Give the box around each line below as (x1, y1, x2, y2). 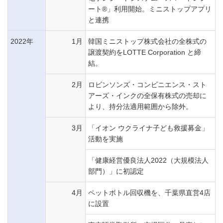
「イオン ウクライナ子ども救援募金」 (88, 124, 209, 132)
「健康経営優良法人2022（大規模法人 (88, 156, 209, 164)
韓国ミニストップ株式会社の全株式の (88, 37, 207, 45)
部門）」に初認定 (88, 167, 144, 175)
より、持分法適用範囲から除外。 (88, 103, 193, 111)
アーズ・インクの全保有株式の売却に (88, 92, 207, 100)
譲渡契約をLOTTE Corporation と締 (88, 48, 201, 56)
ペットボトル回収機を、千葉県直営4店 (88, 189, 211, 197)
